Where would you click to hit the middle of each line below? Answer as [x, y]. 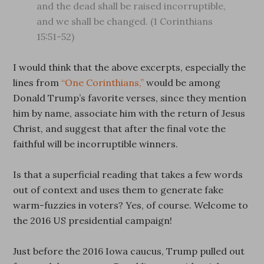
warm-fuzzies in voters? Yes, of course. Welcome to [131, 205]
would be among [182, 82]
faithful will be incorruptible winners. [96, 144]
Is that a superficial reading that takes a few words [128, 174]
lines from [37, 82]
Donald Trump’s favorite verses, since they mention [130, 98]
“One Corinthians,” [103, 82]
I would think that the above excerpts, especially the [130, 67]
